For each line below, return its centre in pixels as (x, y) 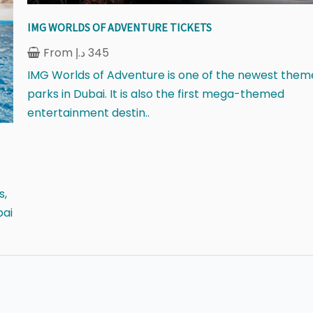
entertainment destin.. (89, 113)
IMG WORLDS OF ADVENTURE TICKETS (120, 28)
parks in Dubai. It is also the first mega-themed (156, 94)
